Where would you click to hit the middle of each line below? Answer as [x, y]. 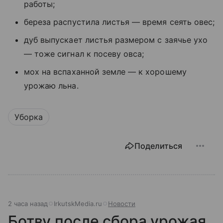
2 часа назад [28, 204]
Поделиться [158, 146]
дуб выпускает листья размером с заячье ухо [116, 40]
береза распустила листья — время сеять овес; [119, 22]
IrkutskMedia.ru [78, 204]
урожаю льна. [51, 86]
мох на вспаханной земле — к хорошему [105, 72]
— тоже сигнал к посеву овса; [84, 54]
